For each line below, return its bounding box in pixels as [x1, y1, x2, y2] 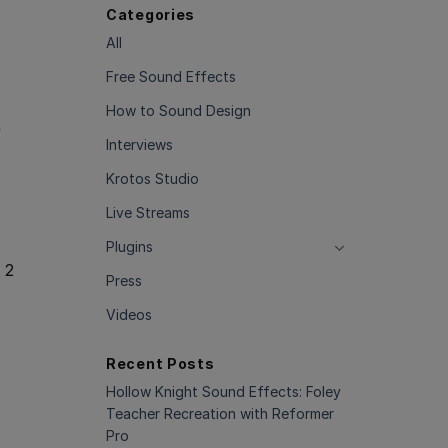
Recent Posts [106, 355, 215, 372]
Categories [106, 6, 195, 23]
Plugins [106, 238, 153, 255]
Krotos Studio [106, 170, 199, 187]
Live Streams [106, 204, 190, 221]
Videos [106, 306, 152, 323]
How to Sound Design [106, 102, 251, 119]
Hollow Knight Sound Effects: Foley [106, 383, 341, 400]
